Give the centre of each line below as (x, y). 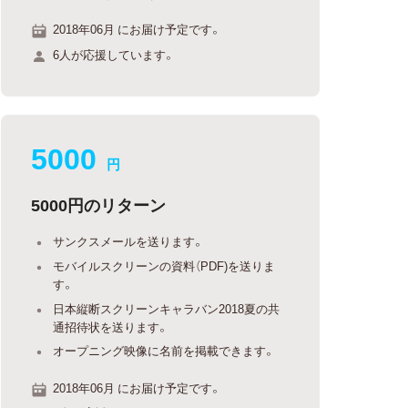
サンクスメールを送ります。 (129, 240)
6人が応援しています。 (114, 54)
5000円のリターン (99, 204)
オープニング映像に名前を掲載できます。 (164, 350)
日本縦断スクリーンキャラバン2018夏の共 (167, 308)
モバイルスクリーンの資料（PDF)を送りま (164, 265)
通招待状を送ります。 (111, 326)
